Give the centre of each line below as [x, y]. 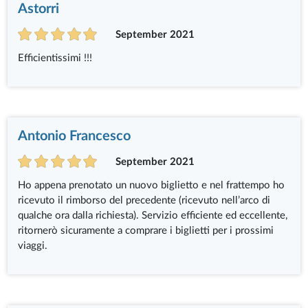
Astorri [39, 9]
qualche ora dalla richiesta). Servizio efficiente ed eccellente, [153, 216]
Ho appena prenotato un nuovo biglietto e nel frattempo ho [152, 186]
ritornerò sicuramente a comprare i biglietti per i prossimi [146, 231]
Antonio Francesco [75, 136]
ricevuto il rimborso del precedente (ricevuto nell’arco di [144, 201]
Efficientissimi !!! [55, 58]
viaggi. [33, 246]
